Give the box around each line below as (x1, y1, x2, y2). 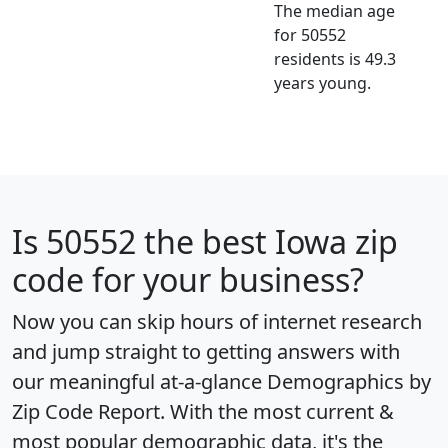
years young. (274, 71, 371, 94)
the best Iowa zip (136, 219, 398, 263)
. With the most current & (160, 397, 394, 425)
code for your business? (12, 257, 364, 301)
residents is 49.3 (274, 47, 396, 70)
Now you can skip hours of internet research (12, 307, 422, 335)
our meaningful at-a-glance (12, 367, 267, 395)
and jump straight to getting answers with (12, 337, 400, 365)
